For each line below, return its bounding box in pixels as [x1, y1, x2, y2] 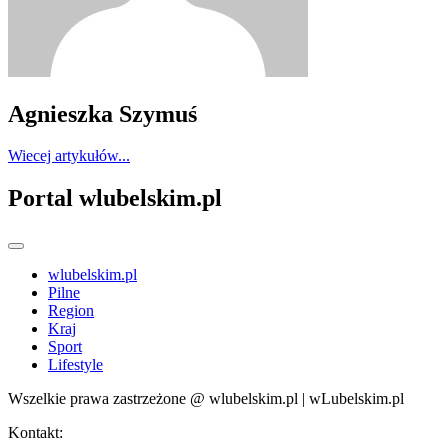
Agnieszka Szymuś [8, 100, 197, 127]
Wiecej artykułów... [8, 147, 130, 165]
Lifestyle [48, 356, 103, 374]
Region [48, 302, 94, 320]
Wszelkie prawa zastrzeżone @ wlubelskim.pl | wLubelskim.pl [8, 390, 404, 408]
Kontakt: [8, 424, 63, 442]
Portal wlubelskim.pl [8, 185, 222, 212]
